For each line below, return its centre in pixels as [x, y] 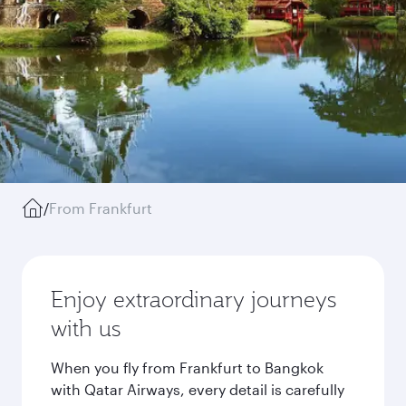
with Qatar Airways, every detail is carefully [198, 389]
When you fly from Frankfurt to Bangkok [187, 367]
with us [86, 328]
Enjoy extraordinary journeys [193, 299]
